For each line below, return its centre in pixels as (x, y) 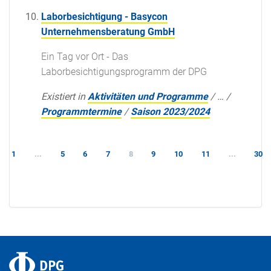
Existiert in (63, 96)
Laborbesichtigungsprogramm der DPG (124, 71)
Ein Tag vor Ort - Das (85, 56)
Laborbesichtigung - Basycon (104, 16)
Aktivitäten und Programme (148, 96)
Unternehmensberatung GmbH (108, 31)
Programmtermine (81, 111)
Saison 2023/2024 (170, 111)
